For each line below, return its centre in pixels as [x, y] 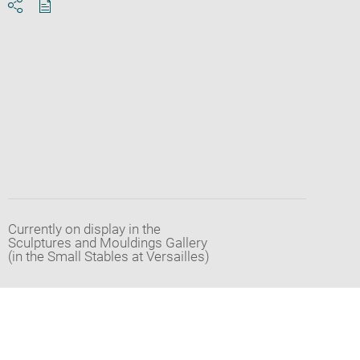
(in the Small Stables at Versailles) [108, 257]
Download [74, 20]
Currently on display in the [84, 229]
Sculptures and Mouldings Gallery [107, 243]
